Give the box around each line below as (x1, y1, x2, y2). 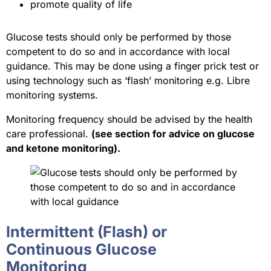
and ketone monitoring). (6, 142, 120, 155)
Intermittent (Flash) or (6, 223, 167, 241)
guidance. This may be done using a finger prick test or (6, 60, 259, 73)
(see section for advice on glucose (91, 128, 255, 140)
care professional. (6, 128, 91, 140)
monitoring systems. (6, 89, 98, 102)
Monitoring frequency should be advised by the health (6, 113, 252, 126)
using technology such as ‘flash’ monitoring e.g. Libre (6, 74, 250, 87)
